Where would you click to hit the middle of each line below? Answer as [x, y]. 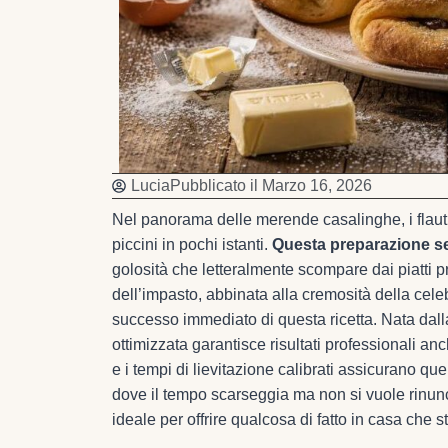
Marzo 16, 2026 [317, 185]
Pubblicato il [214, 185]
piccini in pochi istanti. [192, 244]
